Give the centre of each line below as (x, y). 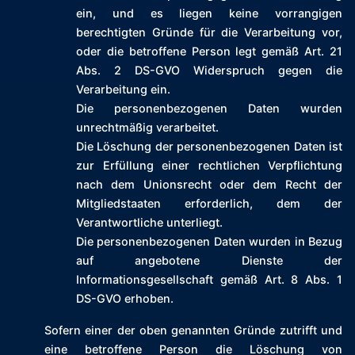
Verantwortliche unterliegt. (149, 223)
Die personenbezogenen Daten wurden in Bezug (209, 242)
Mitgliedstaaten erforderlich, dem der (209, 204)
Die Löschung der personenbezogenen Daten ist (209, 147)
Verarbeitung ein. (123, 90)
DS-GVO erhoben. (125, 299)
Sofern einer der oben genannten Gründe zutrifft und (193, 330)
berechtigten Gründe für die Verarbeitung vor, (209, 32)
